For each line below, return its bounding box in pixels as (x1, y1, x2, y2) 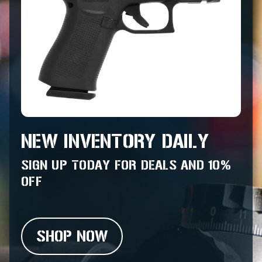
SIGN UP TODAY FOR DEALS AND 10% (21, 157, 231, 172)
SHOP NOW (36, 227, 108, 244)
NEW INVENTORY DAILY (21, 130, 209, 152)
